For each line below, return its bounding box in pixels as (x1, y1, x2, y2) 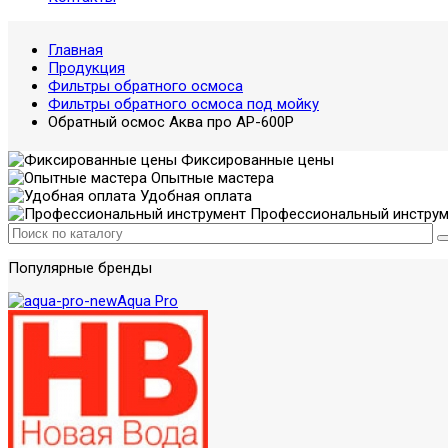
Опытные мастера (147, 169, 274, 187)
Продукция (48, 59, 125, 77)
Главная (48, 41, 103, 59)
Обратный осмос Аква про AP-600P (48, 113, 294, 131)
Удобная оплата (136, 187, 252, 205)
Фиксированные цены (177, 151, 334, 169)
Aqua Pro (117, 292, 178, 310)
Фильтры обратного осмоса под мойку (48, 95, 319, 113)
